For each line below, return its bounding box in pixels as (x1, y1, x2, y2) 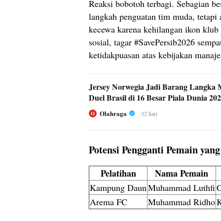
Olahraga (100, 108, 127, 118)
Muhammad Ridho (148, 195, 215, 208)
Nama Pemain (155, 166, 208, 180)
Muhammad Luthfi (148, 181, 215, 193)
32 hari (141, 109, 157, 117)
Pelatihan (100, 166, 136, 180)
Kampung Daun (90, 181, 147, 193)
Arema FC (90, 195, 127, 208)
